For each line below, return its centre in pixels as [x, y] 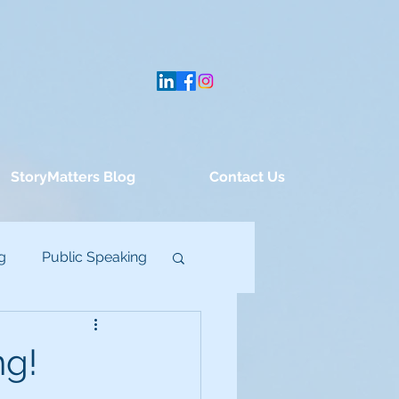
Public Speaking [94, 257]
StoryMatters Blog [73, 177]
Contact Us [247, 177]
